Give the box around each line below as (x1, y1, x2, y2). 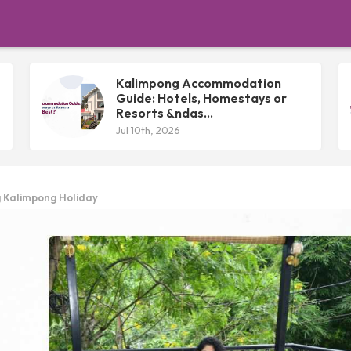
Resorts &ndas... (116, 105, 214, 121)
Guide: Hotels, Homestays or (116, 90, 288, 106)
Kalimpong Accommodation (116, 75, 282, 91)
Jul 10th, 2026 (116, 124, 181, 136)
